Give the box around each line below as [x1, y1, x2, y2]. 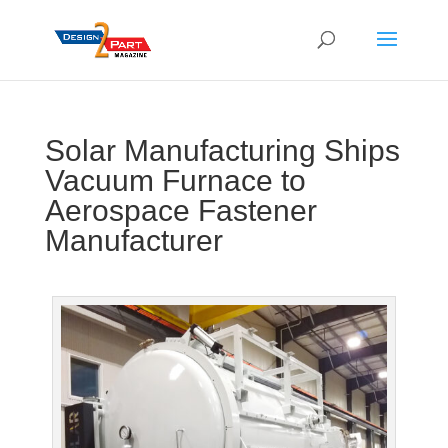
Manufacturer [44, 224, 223, 257]
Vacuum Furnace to [44, 164, 306, 197]
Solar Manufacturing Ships [44, 134, 400, 167]
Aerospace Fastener [44, 194, 317, 227]
